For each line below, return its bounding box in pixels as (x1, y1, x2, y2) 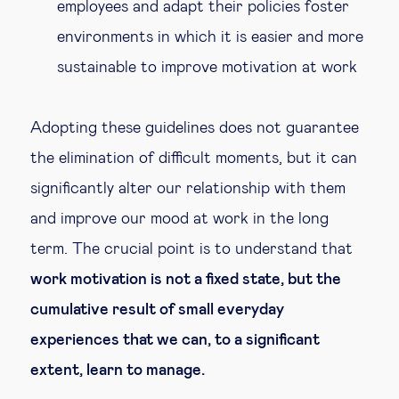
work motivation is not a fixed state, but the (30, 271, 341, 288)
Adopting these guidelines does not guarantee (30, 119, 359, 136)
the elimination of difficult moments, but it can (30, 150, 357, 167)
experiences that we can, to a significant (30, 331, 320, 348)
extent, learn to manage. (30, 362, 205, 379)
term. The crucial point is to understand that (30, 240, 353, 257)
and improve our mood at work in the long (30, 210, 329, 227)
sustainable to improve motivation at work (57, 59, 357, 76)
